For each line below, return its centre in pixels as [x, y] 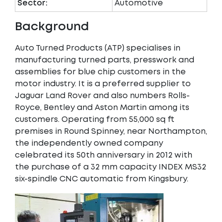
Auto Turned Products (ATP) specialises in [98, 48]
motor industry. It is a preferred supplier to [103, 84]
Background [52, 27]
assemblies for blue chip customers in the [100, 72]
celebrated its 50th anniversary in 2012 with [104, 155]
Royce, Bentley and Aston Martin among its [102, 108]
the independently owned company [89, 143]
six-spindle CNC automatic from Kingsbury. [102, 179]
